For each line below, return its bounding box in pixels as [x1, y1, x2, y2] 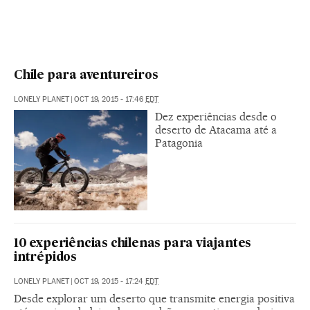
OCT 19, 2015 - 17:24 [74, 276, 145, 286]
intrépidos [14, 251, 77, 264]
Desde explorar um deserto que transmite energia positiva [14, 291, 295, 305]
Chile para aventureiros [14, 69, 158, 82]
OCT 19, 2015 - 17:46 [74, 94, 145, 104]
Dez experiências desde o [155, 109, 277, 123]
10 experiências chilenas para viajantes [14, 237, 252, 250]
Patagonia [155, 136, 203, 149]
